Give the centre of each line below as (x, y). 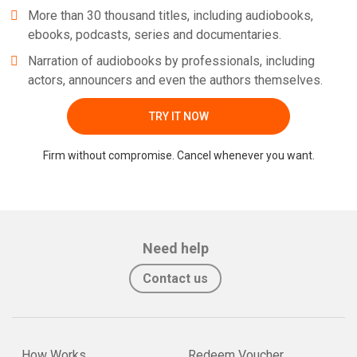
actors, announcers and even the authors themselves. (175, 80)
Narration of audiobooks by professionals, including (171, 61)
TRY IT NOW (178, 116)
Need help (175, 249)
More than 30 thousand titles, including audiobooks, (171, 15)
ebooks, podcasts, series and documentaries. (155, 34)
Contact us (175, 279)
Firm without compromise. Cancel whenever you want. (178, 156)
